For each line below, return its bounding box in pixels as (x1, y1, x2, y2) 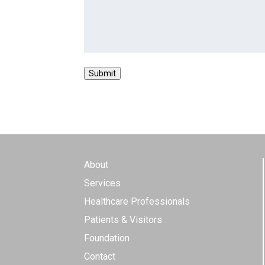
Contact (84, 251, 115, 262)
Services (84, 177, 121, 189)
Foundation (84, 232, 130, 244)
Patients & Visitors (84, 214, 162, 225)
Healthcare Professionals (84, 196, 190, 207)
